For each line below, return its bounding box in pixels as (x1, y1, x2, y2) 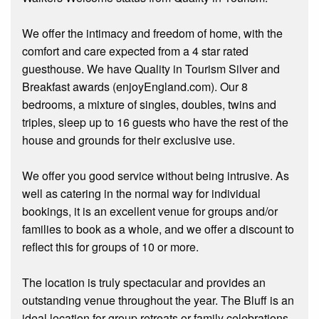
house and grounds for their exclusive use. (22, 132, 235, 149)
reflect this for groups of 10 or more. (22, 239, 199, 256)
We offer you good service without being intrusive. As (22, 167, 289, 184)
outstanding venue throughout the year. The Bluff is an (22, 292, 294, 309)
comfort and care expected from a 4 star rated (22, 43, 249, 60)
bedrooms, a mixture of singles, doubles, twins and (22, 96, 276, 113)
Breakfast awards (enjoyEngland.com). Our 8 (22, 78, 248, 95)
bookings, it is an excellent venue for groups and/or (22, 203, 278, 220)
